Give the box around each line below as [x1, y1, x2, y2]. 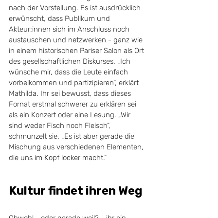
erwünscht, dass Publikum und [9, 14, 112, 23]
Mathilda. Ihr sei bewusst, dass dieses [9, 89, 133, 98]
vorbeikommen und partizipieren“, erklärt [9, 78, 141, 87]
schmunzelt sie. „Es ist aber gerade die [9, 131, 136, 141]
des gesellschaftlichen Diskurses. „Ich [9, 56, 132, 66]
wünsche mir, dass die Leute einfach [9, 67, 130, 76]
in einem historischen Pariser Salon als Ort [9, 46, 146, 55]
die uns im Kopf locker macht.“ [9, 153, 107, 162]
